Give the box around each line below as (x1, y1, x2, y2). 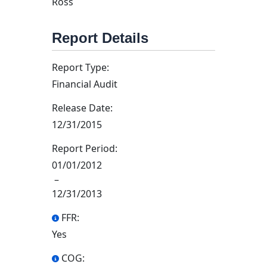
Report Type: (52, 61, 109, 74)
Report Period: (52, 142, 117, 155)
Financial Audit (52, 77, 117, 91)
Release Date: (52, 101, 113, 114)
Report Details (52, 30, 148, 46)
